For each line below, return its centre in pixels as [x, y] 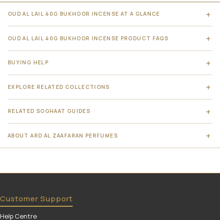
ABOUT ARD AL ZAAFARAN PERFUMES [63, 135]
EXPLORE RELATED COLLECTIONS [59, 87]
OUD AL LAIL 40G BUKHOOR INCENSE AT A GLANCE [84, 14]
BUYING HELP [28, 63]
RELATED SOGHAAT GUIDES [49, 111]
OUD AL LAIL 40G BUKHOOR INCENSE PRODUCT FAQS [88, 38]
